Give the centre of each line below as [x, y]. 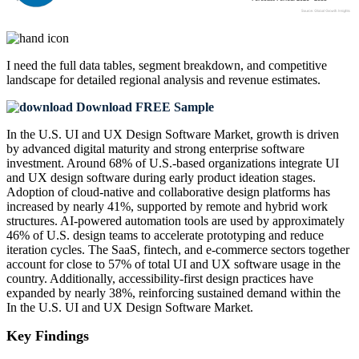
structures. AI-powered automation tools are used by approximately [175, 221]
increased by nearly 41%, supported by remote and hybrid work [167, 207]
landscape [31, 80]
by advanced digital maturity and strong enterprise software [155, 149]
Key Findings [48, 336]
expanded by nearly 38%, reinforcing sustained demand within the [173, 293]
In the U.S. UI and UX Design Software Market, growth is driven [173, 135]
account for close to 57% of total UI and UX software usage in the [173, 264]
